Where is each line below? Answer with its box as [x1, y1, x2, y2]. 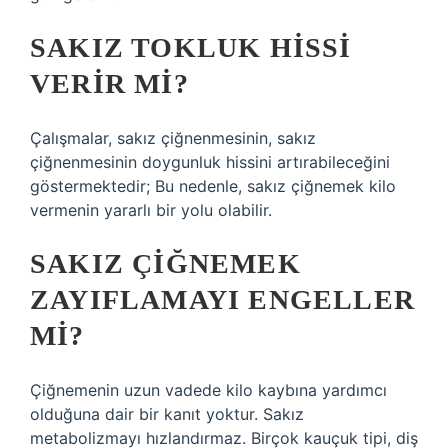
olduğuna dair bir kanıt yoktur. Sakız [30, 404, 304, 424]
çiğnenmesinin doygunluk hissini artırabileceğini [30, 152, 390, 172]
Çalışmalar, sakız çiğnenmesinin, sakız [30, 128, 316, 148]
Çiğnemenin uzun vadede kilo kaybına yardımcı [30, 380, 387, 400]
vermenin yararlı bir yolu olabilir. [30, 200, 272, 220]
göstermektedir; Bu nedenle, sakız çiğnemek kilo [30, 176, 396, 196]
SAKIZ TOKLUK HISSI [30, 32, 352, 63]
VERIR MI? [30, 68, 189, 99]
